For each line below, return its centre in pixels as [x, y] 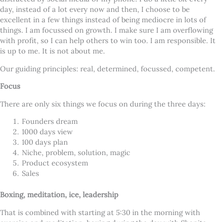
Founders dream [50, 121]
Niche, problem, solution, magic [76, 153]
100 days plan [45, 142]
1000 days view [47, 132]
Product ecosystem [55, 163]
